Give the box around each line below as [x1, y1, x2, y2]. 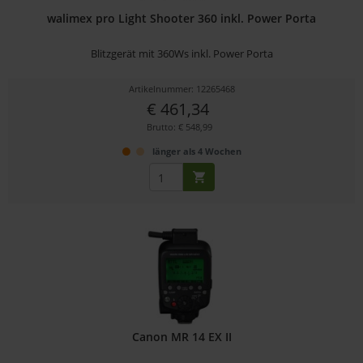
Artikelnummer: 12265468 [128, 83, 235, 96]
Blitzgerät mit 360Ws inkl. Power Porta [90, 46, 273, 62]
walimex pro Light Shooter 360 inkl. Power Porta [47, 11, 317, 27]
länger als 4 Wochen [152, 145, 241, 158]
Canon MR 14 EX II [131, 328, 232, 344]
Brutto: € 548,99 [147, 121, 213, 134]
